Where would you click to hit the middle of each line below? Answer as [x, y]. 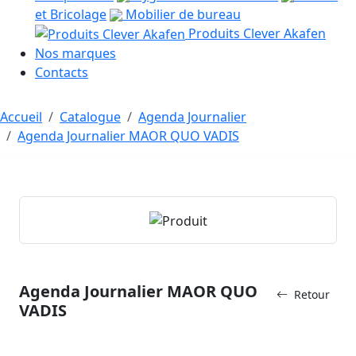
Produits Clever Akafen [255, 33]
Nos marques [75, 54]
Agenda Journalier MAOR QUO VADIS [128, 136]
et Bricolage [71, 14]
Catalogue [90, 117]
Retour [312, 293]
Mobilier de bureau [182, 14]
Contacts [62, 73]
